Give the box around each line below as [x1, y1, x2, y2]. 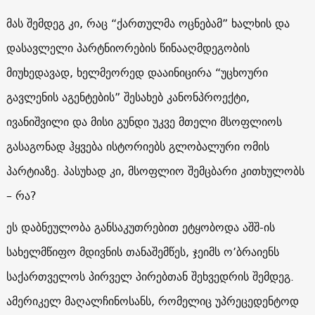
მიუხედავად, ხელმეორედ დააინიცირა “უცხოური [6, 62, 268, 82]
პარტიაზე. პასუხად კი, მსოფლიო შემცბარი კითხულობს [6, 160, 304, 181]
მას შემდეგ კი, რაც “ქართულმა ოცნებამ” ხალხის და [6, 13, 290, 33]
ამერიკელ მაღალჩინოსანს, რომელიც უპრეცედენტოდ [6, 290, 299, 311]
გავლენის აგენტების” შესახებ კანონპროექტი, [6, 86, 250, 107]
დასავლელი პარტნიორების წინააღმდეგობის [6, 37, 250, 58]
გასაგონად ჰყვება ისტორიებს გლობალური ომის [6, 136, 269, 156]
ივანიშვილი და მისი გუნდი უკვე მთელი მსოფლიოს [6, 111, 282, 131]
